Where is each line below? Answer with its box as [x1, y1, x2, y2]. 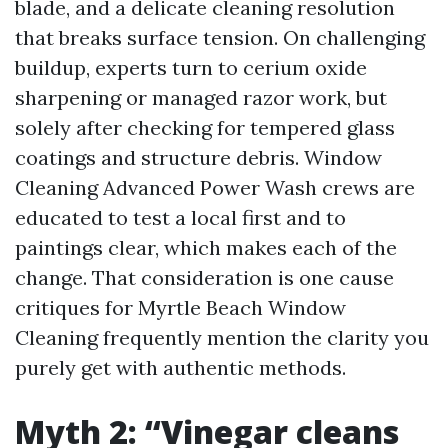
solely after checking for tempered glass [15, 115, 395, 140]
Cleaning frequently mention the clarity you [15, 325, 429, 350]
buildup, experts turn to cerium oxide [15, 55, 367, 80]
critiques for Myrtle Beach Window [15, 295, 346, 320]
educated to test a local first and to [15, 205, 346, 230]
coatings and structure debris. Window [15, 145, 382, 170]
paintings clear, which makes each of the [15, 235, 397, 260]
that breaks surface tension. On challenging [15, 25, 425, 50]
